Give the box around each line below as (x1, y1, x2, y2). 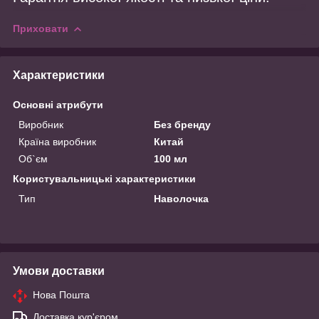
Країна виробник (19, 135, 96, 147)
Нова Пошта (33, 288, 90, 300)
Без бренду (154, 118, 211, 130)
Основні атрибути (13, 98, 103, 110)
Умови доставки (13, 264, 105, 277)
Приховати (13, 22, 68, 34)
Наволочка (154, 192, 209, 204)
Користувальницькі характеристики (13, 172, 196, 184)
